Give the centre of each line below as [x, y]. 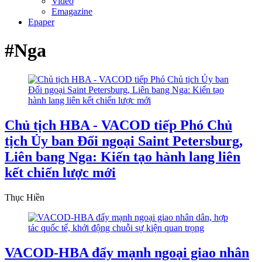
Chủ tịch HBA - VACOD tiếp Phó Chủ [118, 125]
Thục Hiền [25, 197]
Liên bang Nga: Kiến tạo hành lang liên [123, 156]
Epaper [41, 22]
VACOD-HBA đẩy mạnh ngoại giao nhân [127, 252]
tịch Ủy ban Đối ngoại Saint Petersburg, [124, 141]
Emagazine [72, 11]
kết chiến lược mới [60, 172]
